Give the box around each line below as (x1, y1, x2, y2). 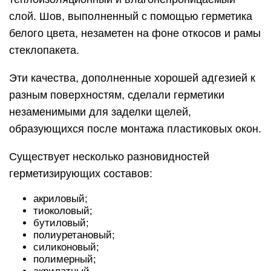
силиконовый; (33, 241, 99, 253)
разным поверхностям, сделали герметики (9, 89, 224, 102)
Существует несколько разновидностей (9, 151, 209, 163)
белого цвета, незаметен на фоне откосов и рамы (9, 27, 261, 40)
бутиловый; (33, 217, 89, 229)
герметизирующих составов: (9, 168, 152, 180)
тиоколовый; (33, 205, 93, 217)
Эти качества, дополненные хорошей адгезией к (9, 72, 255, 85)
